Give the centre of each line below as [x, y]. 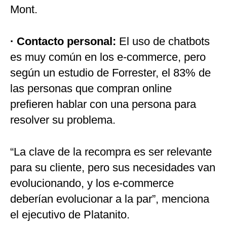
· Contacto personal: [63, 42]
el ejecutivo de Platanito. [70, 215]
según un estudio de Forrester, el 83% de [110, 73]
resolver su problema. [63, 120]
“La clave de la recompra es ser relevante [111, 152]
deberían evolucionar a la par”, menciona [110, 199]
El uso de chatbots [163, 42]
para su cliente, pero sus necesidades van [113, 168]
